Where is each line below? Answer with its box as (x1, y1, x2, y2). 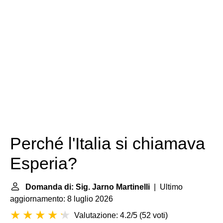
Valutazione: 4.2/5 (74, 211, 137, 220)
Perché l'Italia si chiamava (10, 134, 205, 153)
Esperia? (10, 154, 77, 173)
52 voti (142, 211, 165, 220)
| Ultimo (150, 183, 183, 191)
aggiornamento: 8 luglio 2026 (10, 195, 113, 203)
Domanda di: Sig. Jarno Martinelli (25, 183, 150, 191)
